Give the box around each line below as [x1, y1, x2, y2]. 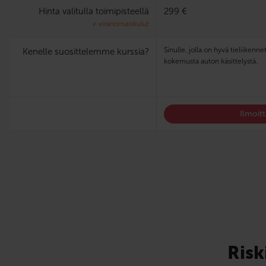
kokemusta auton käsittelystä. [164, 56, 258, 65]
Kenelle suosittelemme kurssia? [23, 46, 149, 57]
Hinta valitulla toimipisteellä [39, 5, 149, 17]
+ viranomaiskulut [92, 19, 149, 28]
